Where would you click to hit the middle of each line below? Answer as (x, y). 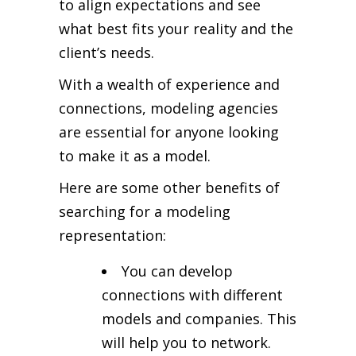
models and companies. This (199, 318)
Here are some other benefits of (169, 187)
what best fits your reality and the (176, 28)
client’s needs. (106, 52)
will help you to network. (186, 342)
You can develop (177, 271)
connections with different (192, 294)
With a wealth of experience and (169, 84)
